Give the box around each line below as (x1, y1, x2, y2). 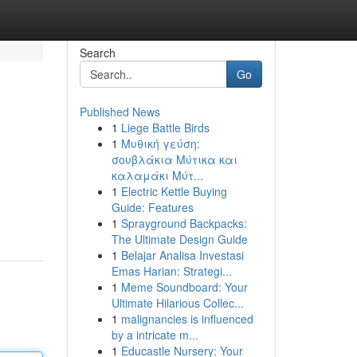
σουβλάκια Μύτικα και (111, 151, 237, 167)
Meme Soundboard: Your (120, 279, 248, 295)
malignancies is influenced (120, 311, 253, 327)
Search (79, 45, 116, 61)
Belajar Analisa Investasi (120, 247, 244, 263)
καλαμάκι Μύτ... (111, 167, 203, 183)
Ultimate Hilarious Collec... (111, 295, 244, 311)
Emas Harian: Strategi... (111, 263, 232, 279)
